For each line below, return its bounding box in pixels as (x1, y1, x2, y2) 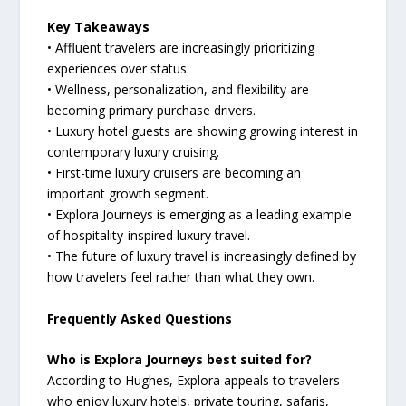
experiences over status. (47, 60, 190, 78)
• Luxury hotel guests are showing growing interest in (47, 122, 359, 140)
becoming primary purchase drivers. (47, 101, 256, 120)
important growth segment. (47, 185, 209, 203)
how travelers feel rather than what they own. (47, 268, 315, 286)
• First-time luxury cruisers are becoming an (47, 164, 302, 182)
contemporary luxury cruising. (47, 143, 220, 161)
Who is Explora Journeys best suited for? (47, 350, 313, 368)
